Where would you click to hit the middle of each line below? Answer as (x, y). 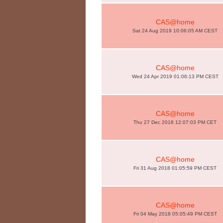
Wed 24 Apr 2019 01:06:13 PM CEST (175, 76)
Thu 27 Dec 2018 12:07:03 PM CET (175, 122)
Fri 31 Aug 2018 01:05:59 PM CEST (175, 168)
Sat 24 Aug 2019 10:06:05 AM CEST (175, 31)
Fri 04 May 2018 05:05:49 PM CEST (175, 214)
